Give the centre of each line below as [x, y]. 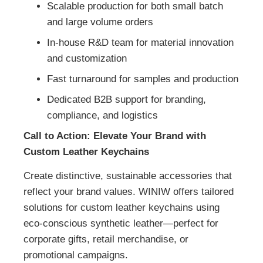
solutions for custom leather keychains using [122, 208]
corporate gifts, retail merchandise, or [106, 240]
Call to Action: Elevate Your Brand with [115, 136]
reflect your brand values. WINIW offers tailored [129, 192]
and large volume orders [100, 22]
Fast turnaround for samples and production [143, 79]
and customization [87, 58]
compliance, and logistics [102, 115]
